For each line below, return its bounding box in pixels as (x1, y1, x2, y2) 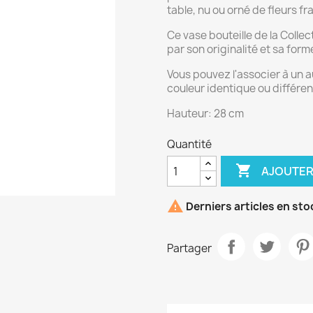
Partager (167, 240, 212, 256)
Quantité (167, 137, 212, 152)
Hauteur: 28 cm (167, 106, 244, 121)
